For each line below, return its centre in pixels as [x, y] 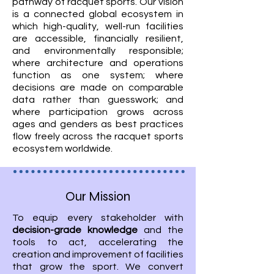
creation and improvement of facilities [98, 254]
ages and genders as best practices [98, 124]
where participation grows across [98, 112]
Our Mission [98, 197]
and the [161, 230]
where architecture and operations [98, 63]
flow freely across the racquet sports [98, 136]
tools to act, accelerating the [98, 242]
